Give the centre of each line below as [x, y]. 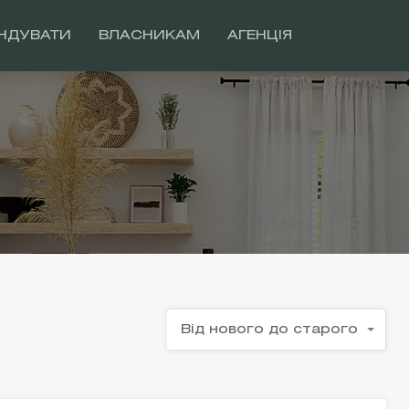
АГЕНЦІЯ [260, 36]
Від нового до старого [269, 330]
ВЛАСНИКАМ [149, 36]
